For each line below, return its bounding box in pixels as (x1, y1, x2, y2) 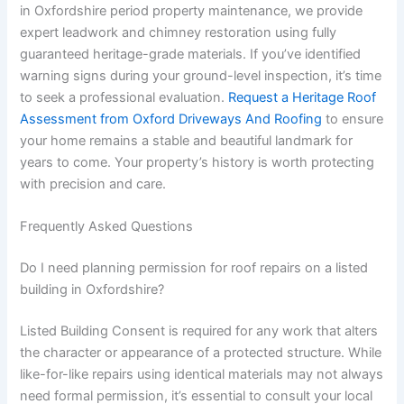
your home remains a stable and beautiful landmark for (20, 132, 353, 149)
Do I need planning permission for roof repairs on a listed (20, 260, 369, 277)
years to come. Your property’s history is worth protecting (20, 153, 375, 170)
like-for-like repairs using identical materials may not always (20, 366, 384, 383)
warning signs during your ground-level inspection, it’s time (20, 67, 382, 84)
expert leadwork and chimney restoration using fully (20, 23, 337, 41)
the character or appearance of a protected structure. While (20, 344, 382, 362)
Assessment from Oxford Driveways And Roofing (20, 110, 323, 127)
